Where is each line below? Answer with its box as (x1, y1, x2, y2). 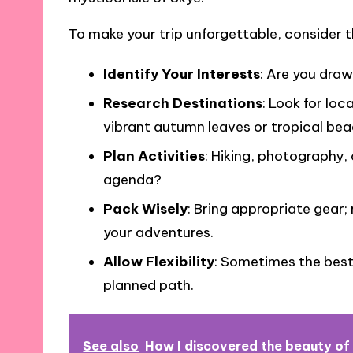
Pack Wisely (102, 200, 188, 218)
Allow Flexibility (102, 253, 214, 271)
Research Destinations (102, 95, 262, 113)
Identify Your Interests (102, 65, 260, 84)
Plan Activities (102, 147, 205, 165)
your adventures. (102, 224, 214, 242)
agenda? (102, 171, 162, 189)
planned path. (102, 277, 194, 295)
